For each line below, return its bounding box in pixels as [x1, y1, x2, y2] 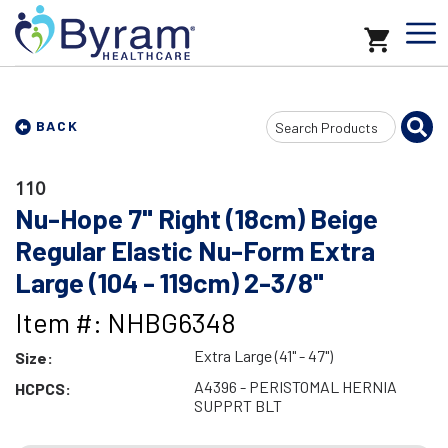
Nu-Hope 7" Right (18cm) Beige [15, 202, 378, 234]
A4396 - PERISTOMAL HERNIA [193, 377, 397, 396]
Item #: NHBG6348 [15, 306, 236, 338]
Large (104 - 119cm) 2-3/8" [15, 266, 324, 298]
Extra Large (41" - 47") [193, 346, 333, 365]
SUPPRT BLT [193, 396, 282, 415]
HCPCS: [15, 379, 71, 398]
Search [265, 115, 311, 135]
